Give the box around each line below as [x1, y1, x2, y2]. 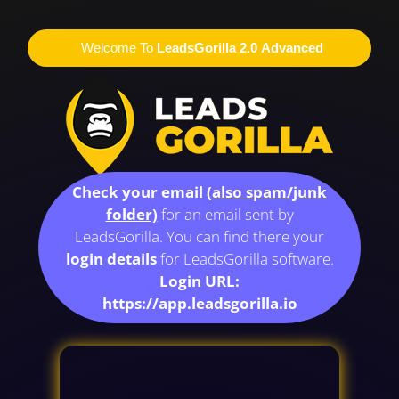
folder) [105, 204, 158, 224]
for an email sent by [157, 204, 294, 224]
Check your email [72, 182, 203, 202]
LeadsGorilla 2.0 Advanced [156, 40, 327, 55]
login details [65, 248, 157, 269]
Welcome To [80, 40, 157, 55]
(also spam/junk [207, 182, 327, 202]
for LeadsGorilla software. [156, 248, 334, 269]
